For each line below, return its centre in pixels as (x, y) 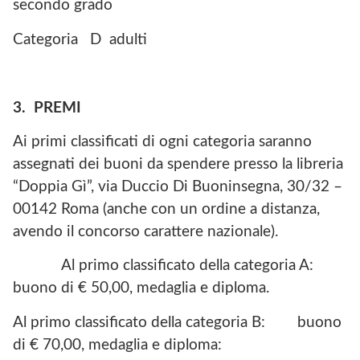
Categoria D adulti (80, 39)
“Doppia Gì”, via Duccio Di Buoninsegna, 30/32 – (178, 187)
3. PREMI (47, 108)
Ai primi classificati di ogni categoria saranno (162, 142)
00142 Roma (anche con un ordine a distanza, (166, 210)
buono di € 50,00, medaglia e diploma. (141, 288)
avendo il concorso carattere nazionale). (145, 232)
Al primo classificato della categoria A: (201, 266)
